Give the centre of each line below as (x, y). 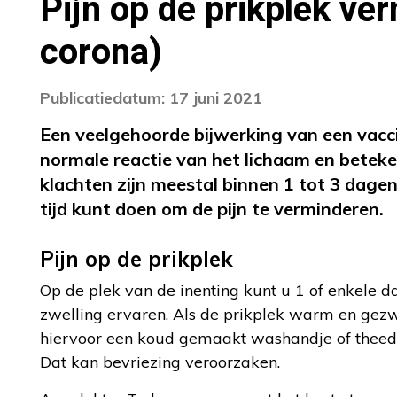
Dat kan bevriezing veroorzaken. (160, 362)
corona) (101, 53)
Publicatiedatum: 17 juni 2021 (151, 98)
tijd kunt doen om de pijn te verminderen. (212, 209)
